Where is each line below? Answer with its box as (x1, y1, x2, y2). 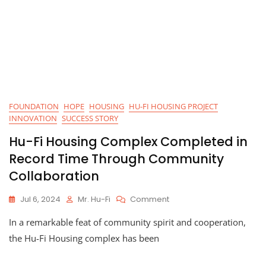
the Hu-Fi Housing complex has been (9, 232, 159, 244)
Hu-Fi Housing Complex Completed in (9, 132, 248, 150)
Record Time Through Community (9, 150, 224, 167)
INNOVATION (9, 112, 57, 123)
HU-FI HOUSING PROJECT (129, 100, 218, 112)
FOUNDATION (9, 100, 59, 112)
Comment (130, 193, 169, 205)
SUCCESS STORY (62, 112, 118, 123)
